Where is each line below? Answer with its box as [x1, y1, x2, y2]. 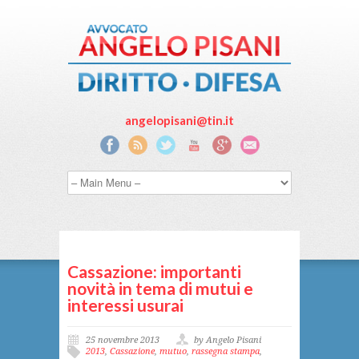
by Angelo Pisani [194, 334, 261, 345]
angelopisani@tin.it [125, 112, 234, 127]
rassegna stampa [192, 345, 260, 357]
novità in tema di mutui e [67, 277, 253, 298]
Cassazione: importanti [67, 260, 241, 281]
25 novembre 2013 [86, 334, 159, 345]
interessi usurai [67, 294, 184, 315]
